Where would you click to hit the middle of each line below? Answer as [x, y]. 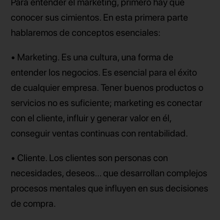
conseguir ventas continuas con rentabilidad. [100, 133]
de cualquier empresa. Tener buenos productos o [107, 87]
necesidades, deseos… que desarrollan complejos [109, 173]
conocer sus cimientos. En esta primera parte [100, 17]
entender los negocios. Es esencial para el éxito [104, 72]
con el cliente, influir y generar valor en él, [91, 118]
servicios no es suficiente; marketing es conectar [107, 103]
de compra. [34, 204]
